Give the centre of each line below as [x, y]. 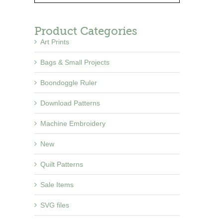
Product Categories [86, 31]
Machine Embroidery [73, 123]
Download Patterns [70, 103]
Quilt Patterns [61, 164]
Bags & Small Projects [75, 62]
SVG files [55, 205]
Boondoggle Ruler [68, 83]
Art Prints [55, 42]
